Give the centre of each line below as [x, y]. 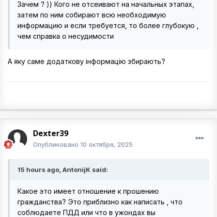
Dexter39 [51, 133]
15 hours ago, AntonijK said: [63, 170]
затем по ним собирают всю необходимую [92, 15]
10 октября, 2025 [107, 144]
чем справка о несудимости [66, 36]
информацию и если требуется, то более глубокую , [108, 25]
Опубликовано [57, 144]
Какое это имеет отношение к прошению [88, 191]
